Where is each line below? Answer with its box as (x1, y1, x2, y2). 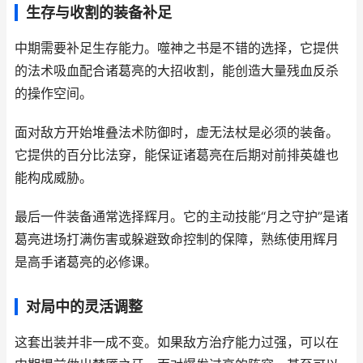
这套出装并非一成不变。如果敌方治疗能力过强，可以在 (15, 335, 339, 350)
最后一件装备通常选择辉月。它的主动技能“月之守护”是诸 (15, 209, 348, 224)
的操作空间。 (15, 86, 92, 101)
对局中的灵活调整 (26, 298, 143, 315)
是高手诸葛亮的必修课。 (15, 254, 157, 270)
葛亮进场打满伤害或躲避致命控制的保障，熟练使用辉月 (15, 232, 339, 247)
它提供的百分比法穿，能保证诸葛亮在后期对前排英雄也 (15, 147, 339, 163)
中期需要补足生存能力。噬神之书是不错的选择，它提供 (15, 41, 339, 56)
